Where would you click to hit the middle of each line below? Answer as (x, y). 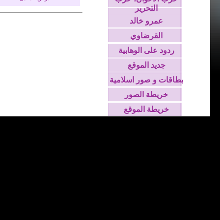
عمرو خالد (146, 21)
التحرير (146, 8)
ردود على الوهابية (146, 50)
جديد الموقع (146, 65)
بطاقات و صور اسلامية (146, 80)
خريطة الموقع (146, 109)
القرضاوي (146, 36)
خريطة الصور (146, 95)
